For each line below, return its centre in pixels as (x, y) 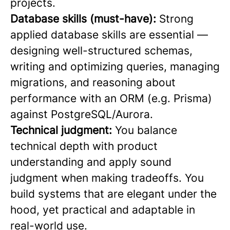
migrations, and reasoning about (93, 82)
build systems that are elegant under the (113, 194)
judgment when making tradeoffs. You (107, 178)
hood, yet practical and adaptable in (103, 210)
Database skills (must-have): (83, 19)
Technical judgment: (61, 130)
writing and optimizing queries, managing (115, 66)
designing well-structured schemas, (101, 51)
